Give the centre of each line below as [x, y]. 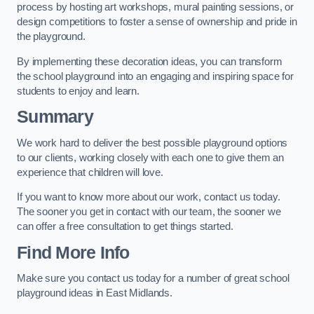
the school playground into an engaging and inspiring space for [155, 76]
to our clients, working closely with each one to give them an [151, 157]
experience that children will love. [90, 172]
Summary [55, 117]
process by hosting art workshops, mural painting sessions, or [156, 7]
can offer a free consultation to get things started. [125, 227]
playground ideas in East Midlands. [95, 293]
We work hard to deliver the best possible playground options [152, 143]
